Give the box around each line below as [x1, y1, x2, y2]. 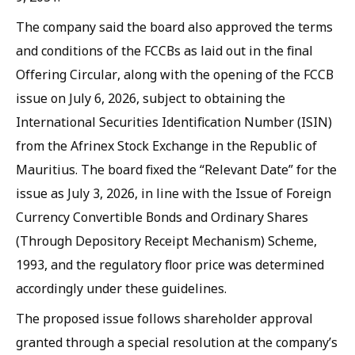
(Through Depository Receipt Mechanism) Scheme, [16, 232, 317, 250]
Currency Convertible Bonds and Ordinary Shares [16, 208, 308, 226]
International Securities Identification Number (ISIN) [16, 113, 332, 131]
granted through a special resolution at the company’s [16, 334, 338, 351]
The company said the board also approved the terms [16, 18, 333, 36]
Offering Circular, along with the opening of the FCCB [16, 66, 334, 83]
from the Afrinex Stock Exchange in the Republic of [16, 137, 317, 155]
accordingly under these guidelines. [16, 280, 227, 297]
